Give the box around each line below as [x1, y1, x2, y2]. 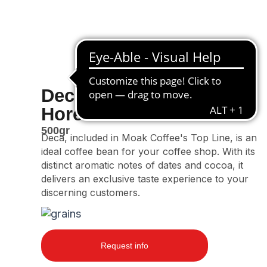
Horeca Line [41, 104, 147, 125]
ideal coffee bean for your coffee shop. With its [41, 145, 255, 157]
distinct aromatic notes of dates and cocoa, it [41, 159, 243, 171]
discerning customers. [41, 186, 140, 198]
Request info [101, 240, 148, 250]
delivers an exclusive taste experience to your [41, 172, 249, 185]
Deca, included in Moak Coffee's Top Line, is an [41, 131, 257, 144]
